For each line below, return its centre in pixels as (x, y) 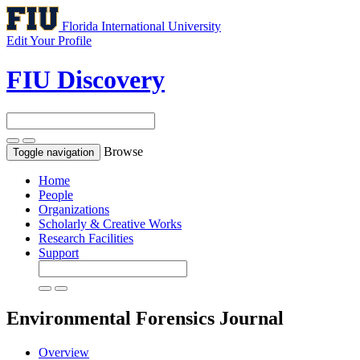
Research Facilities (86, 238)
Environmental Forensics (113, 318)
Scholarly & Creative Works (110, 223)
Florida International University (141, 26)
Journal (252, 318)
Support (59, 252)
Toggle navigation (53, 152)
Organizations (74, 209)
